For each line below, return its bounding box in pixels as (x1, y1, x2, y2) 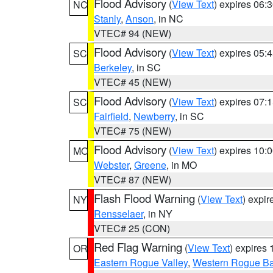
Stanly (94, 12, 121, 26)
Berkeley (94, 60, 132, 74)
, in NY (143, 207, 172, 221)
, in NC (154, 12, 183, 26)
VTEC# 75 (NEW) (94, 124, 171, 138)
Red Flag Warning (94, 239, 182, 255)
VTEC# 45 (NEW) (94, 75, 171, 89)
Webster (94, 158, 129, 172)
